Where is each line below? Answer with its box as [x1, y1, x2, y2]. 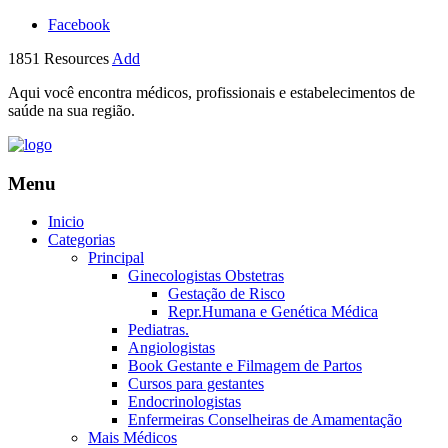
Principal [88, 249, 144, 267]
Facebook [48, 16, 110, 33]
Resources [44, 50, 109, 67]
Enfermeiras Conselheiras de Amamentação [128, 411, 402, 429]
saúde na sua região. [8, 102, 135, 119]
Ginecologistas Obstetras [128, 267, 284, 285]
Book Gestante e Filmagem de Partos [128, 357, 362, 375]
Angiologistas [128, 339, 215, 357]
